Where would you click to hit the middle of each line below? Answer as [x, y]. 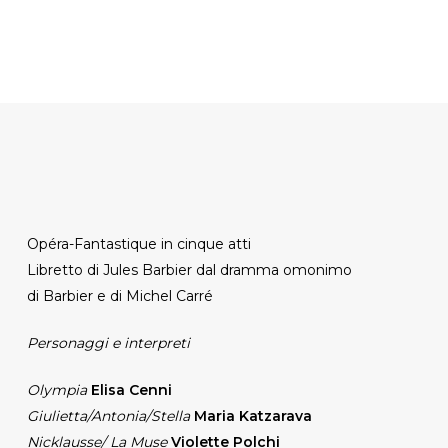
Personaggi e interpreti [108, 342]
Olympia [58, 389]
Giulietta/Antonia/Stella [108, 415]
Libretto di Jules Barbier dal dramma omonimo [189, 269]
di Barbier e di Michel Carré [119, 295]
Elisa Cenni [131, 389]
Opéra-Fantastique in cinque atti [138, 243]
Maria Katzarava [252, 415]
